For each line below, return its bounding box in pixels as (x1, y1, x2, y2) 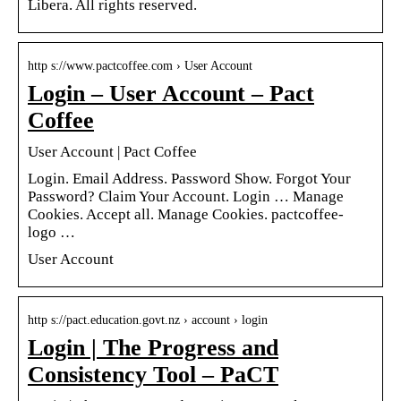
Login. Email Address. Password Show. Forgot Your (28, 169, 351, 187)
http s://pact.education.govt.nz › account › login (28, 312, 268, 327)
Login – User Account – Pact (28, 80, 314, 107)
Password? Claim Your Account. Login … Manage (28, 187, 344, 205)
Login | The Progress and (28, 334, 278, 361)
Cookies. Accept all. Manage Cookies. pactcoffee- (28, 205, 344, 223)
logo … (28, 223, 75, 241)
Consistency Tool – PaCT (28, 361, 278, 388)
